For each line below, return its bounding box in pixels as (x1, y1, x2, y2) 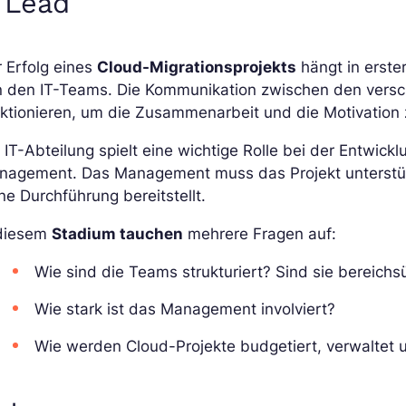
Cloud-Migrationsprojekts (97, 58, 297, 77)
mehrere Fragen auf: (183, 225, 337, 244)
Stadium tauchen (52, 225, 184, 244)
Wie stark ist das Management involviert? (34, 300, 336, 319)
